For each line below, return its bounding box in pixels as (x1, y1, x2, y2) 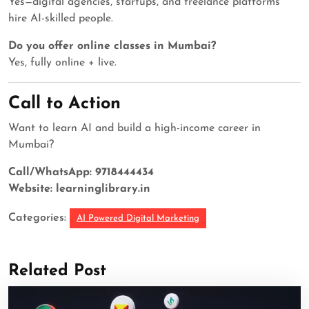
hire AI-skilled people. (8, 13, 113, 25)
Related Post (8, 263, 106, 280)
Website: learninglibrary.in (8, 183, 150, 195)
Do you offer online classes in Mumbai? (8, 41, 216, 52)
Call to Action (8, 95, 121, 113)
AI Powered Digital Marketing (77, 214, 199, 223)
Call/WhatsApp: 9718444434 (8, 167, 154, 179)
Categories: (8, 212, 66, 224)
